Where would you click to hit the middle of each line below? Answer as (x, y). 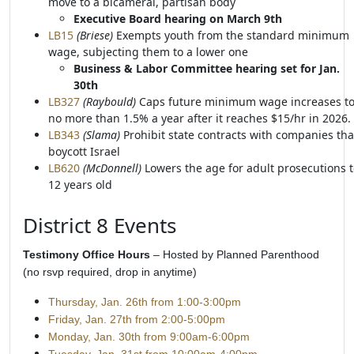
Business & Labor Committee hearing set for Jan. (207, 68)
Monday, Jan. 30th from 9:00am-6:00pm (149, 337)
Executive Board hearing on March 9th (178, 19)
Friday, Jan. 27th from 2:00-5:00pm (137, 319)
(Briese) (95, 35)
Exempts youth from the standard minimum (231, 35)
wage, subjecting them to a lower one (148, 52)
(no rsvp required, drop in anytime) (110, 272)
